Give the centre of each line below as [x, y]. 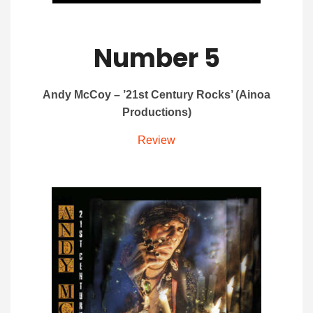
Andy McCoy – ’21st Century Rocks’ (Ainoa [156, 95]
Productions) [156, 112]
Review [156, 140]
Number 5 [156, 59]
